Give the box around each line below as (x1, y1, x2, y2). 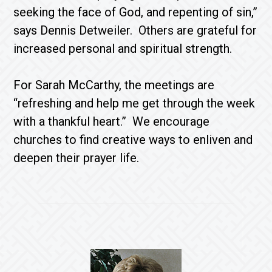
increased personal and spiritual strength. (13, 41, 239, 56)
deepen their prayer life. (13, 151, 143, 165)
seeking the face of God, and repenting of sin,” (13, 5, 258, 19)
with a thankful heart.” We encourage (13, 114, 210, 129)
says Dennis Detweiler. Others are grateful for (13, 23, 257, 38)
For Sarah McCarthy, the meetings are (13, 78, 215, 92)
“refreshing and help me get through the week (13, 96, 256, 110)
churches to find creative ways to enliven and (13, 132, 253, 147)
